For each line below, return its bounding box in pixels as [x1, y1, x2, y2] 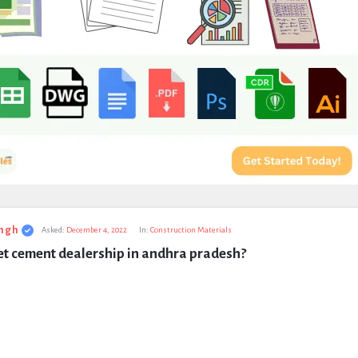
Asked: [41, 225, 65, 234]
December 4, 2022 [66, 225, 127, 234]
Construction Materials [149, 225, 232, 234]
